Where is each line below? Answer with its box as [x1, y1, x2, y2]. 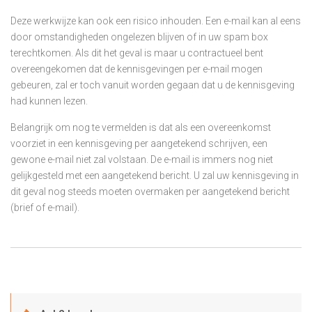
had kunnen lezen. [10, 95, 88, 107]
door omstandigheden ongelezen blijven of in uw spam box [10, 31, 268, 42]
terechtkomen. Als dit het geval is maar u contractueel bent [10, 47, 263, 58]
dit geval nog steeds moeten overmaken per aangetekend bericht [10, 185, 290, 197]
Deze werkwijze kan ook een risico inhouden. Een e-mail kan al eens [10, 15, 301, 26]
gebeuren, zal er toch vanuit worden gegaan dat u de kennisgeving [10, 79, 295, 91]
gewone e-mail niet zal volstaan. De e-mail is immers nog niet [10, 153, 273, 165]
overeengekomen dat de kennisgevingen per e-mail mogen [10, 63, 263, 75]
